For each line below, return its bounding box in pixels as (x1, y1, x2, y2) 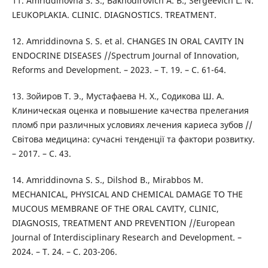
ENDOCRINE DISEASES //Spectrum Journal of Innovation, (11, 50, 239, 62)
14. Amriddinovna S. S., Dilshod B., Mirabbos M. (11, 174, 203, 186)
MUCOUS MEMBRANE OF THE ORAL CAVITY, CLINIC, (11, 203, 219, 215)
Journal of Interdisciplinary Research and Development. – (11, 232, 242, 243)
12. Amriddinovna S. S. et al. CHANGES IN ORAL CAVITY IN (11, 35, 244, 47)
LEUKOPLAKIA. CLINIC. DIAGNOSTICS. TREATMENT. (11, 9, 217, 21)
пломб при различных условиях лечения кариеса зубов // (11, 119, 252, 131)
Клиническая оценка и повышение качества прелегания (11, 105, 249, 117)
